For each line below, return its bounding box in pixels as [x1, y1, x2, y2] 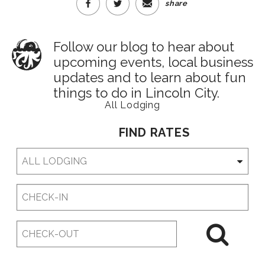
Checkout [16, 222, 57, 232]
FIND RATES [118, 125, 190, 140]
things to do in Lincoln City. [53, 85, 219, 101]
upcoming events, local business [53, 54, 253, 70]
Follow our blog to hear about [53, 38, 234, 54]
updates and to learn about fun [53, 69, 246, 85]
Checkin [16, 185, 50, 195]
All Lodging [105, 99, 160, 111]
